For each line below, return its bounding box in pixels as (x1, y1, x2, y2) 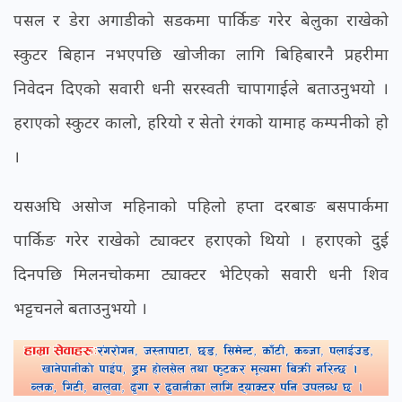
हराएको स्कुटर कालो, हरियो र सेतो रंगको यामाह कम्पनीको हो (13, 111, 389, 134)
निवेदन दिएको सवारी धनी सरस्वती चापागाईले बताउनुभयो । (13, 77, 389, 100)
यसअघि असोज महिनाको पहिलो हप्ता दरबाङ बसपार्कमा (13, 195, 389, 217)
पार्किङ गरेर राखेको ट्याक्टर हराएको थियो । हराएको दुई (13, 229, 389, 251)
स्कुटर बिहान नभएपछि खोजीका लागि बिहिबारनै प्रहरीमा (13, 43, 389, 66)
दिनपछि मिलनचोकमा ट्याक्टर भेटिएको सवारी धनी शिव (13, 263, 389, 285)
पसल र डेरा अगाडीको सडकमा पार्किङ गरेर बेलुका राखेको (13, 9, 389, 31)
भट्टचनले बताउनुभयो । (13, 297, 147, 319)
